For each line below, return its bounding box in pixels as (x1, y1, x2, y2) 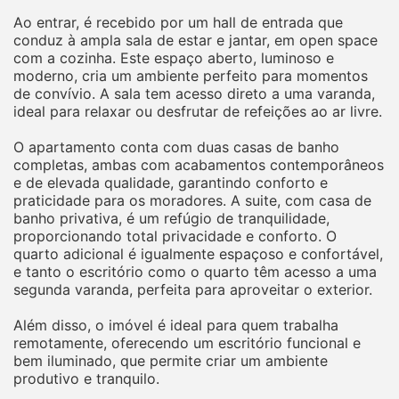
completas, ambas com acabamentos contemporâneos (13, 155, 384, 174)
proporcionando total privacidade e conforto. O (13, 226, 337, 245)
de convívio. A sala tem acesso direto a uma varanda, (13, 84, 375, 102)
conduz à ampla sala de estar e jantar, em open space (13, 30, 378, 49)
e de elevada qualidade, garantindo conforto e (13, 173, 328, 191)
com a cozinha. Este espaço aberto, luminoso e (13, 48, 334, 67)
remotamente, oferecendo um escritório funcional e (13, 333, 361, 352)
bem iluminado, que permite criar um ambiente (13, 351, 328, 370)
